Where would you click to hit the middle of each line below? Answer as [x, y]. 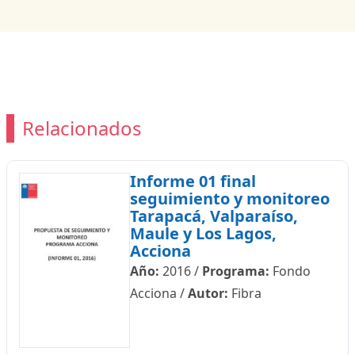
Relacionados [82, 128]
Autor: [208, 293]
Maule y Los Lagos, [203, 233]
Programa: [235, 271]
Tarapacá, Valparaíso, [214, 216]
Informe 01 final [193, 181]
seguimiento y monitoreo [229, 198]
